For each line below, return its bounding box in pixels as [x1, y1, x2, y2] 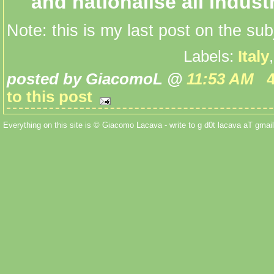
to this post [7, 87, 92, 105]
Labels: [183, 47, 238, 65]
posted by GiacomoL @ [7, 70, 187, 87]
